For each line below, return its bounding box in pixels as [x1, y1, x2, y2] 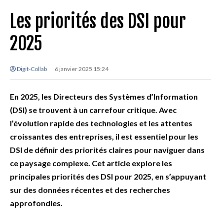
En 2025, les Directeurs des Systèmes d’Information [10, 92, 198, 102]
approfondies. [10, 198, 63, 208]
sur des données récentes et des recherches [10, 185, 170, 195]
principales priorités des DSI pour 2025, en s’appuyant [10, 172, 206, 182]
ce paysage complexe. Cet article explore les [10, 158, 172, 168]
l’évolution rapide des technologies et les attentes [10, 118, 192, 128]
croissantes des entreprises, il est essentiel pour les [10, 132, 198, 142]
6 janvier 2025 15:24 [54, 65, 109, 73]
